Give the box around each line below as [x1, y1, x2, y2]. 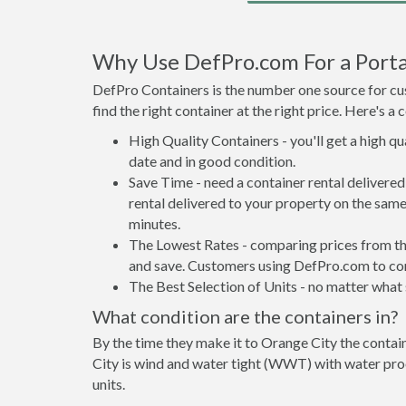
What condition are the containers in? [92, 305, 398, 327]
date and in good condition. [129, 152, 295, 169]
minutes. [129, 215, 180, 232]
